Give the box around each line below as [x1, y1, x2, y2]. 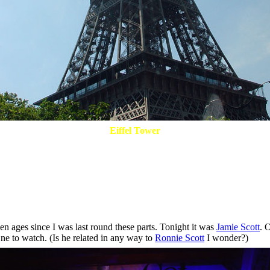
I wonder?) [204, 232, 248, 243]
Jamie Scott [216, 221, 260, 232]
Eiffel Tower [110, 125, 160, 136]
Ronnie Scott [155, 232, 204, 243]
